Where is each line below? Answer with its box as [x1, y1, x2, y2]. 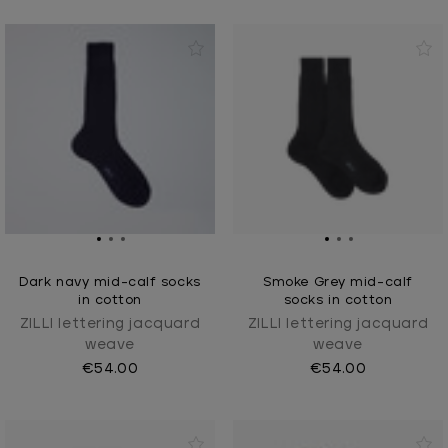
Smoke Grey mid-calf [263, 275, 413, 289]
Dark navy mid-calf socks [19, 275, 201, 289]
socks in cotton [283, 293, 393, 307]
